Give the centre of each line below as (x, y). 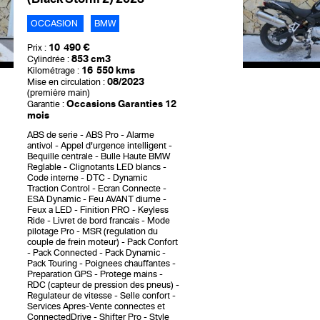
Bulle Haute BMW (136, 157)
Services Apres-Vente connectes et (96, 307)
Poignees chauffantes (128, 264)
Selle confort (145, 296)
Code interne (53, 178)
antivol (40, 146)
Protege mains (129, 275)
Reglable (45, 167)
